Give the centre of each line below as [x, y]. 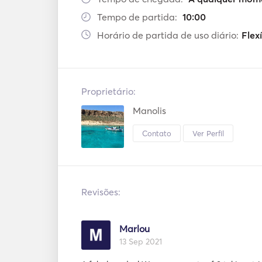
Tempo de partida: [138, 17]
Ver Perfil [208, 133]
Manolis [149, 111]
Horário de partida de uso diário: [168, 35]
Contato [157, 133]
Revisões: [101, 192]
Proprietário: [108, 91]
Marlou [135, 229]
